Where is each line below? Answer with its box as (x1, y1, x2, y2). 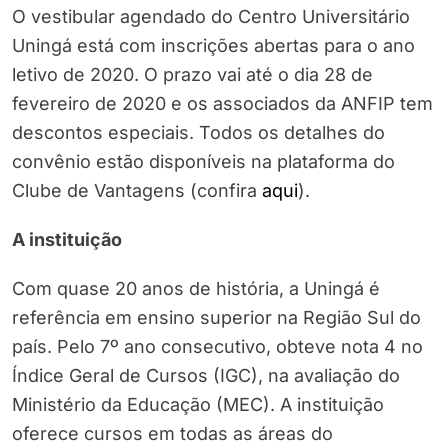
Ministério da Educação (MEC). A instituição (12, 394, 384, 416)
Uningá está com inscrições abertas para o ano (12, 35, 415, 57)
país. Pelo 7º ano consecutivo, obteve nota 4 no (12, 336, 423, 358)
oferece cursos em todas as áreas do (12, 423, 333, 445)
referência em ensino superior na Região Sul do (12, 307, 421, 329)
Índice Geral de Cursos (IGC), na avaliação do (12, 365, 400, 387)
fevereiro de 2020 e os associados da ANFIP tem (12, 93, 433, 115)
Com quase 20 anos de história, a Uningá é (12, 278, 380, 300)
